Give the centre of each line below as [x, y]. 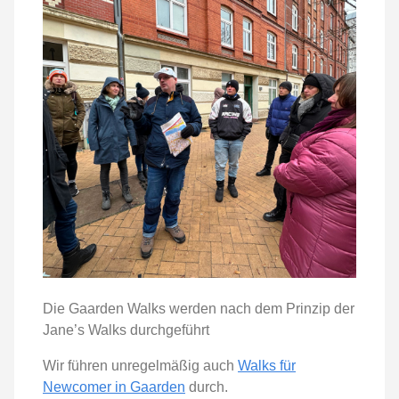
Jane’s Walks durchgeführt [126, 330]
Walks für [267, 366]
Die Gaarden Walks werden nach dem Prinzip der [199, 309]
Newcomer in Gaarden [114, 387]
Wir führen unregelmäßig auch [140, 366]
